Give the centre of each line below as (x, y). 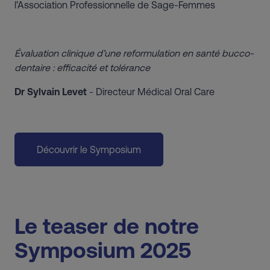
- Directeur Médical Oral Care (152, 91)
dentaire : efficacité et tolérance (83, 67)
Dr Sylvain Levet (52, 91)
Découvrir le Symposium (89, 149)
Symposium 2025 (103, 250)
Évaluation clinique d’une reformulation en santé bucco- (134, 53)
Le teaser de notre (107, 226)
